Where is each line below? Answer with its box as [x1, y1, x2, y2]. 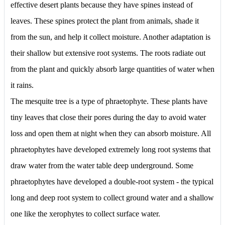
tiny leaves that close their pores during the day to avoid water [11, 113, 206, 122]
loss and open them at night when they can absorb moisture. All [11, 129, 211, 138]
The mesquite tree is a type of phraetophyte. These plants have [11, 96, 207, 105]
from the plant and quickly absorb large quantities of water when [11, 64, 214, 73]
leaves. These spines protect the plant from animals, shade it [11, 16, 199, 25]
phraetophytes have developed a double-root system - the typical [11, 177, 213, 186]
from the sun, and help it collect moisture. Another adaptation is [11, 32, 210, 41]
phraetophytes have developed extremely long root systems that [11, 145, 210, 154]
